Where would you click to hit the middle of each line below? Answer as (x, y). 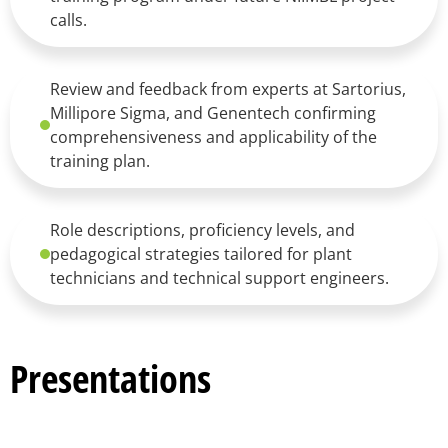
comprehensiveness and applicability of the (213, 136)
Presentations (110, 378)
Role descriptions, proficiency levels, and (202, 229)
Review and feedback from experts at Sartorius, (228, 88)
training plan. (100, 160)
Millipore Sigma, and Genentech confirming (213, 112)
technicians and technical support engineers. (219, 277)
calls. (68, 19)
